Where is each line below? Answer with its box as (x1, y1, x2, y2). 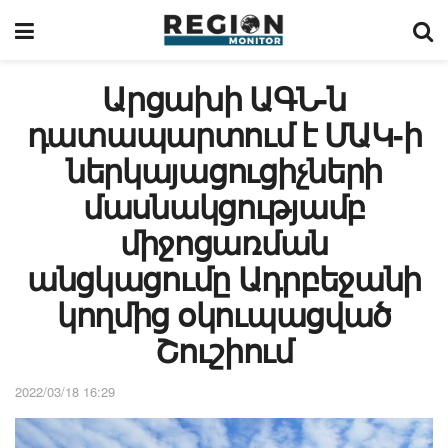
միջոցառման (119, 219, 329, 265)
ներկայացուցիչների (65, 147, 383, 193)
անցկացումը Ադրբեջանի (26, 255, 422, 301)
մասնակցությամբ (82, 183, 366, 229)
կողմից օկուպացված (56, 291, 392, 337)
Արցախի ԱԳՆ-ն (102, 75, 346, 121)
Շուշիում (155, 327, 293, 373)
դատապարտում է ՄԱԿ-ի (26, 111, 422, 157)
